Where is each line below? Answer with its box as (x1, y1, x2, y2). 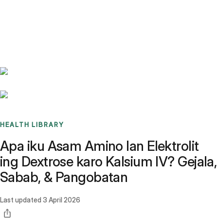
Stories (50, 8, 71, 17)
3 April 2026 (43, 196, 80, 204)
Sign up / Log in (24, 19, 74, 28)
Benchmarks (12, 8, 50, 17)
